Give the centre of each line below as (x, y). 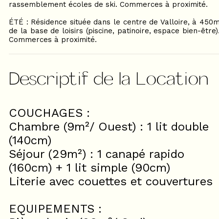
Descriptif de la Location (109, 77)
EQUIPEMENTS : (55, 209)
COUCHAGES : (49, 113)
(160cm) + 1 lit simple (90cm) (89, 168)
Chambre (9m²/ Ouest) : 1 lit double (109, 127)
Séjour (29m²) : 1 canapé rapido (97, 154)
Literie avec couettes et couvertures (111, 181)
